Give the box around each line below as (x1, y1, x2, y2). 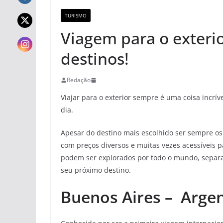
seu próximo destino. (61, 165, 131, 175)
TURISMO (65, 12, 87, 19)
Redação (67, 76, 91, 85)
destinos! (61, 48, 129, 70)
